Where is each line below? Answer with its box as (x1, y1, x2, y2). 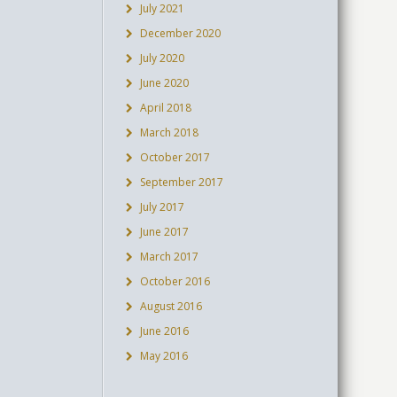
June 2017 (139, 224, 189, 239)
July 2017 (139, 199, 184, 214)
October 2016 (139, 274, 210, 289)
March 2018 (139, 125, 198, 140)
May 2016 (139, 348, 188, 363)
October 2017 (139, 150, 210, 165)
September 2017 (139, 175, 223, 190)
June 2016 (139, 323, 189, 339)
